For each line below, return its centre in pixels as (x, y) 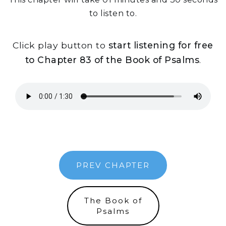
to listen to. (113, 13)
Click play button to (61, 45)
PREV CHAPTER (113, 165)
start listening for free (161, 45)
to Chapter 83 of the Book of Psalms (112, 60)
